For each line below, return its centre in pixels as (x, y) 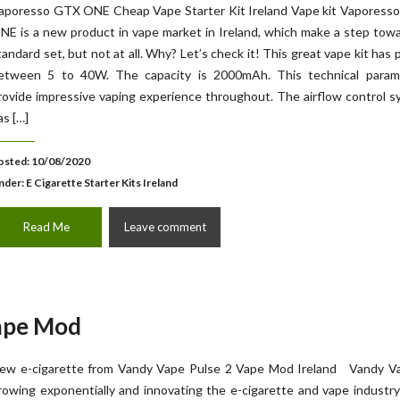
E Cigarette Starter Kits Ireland (102, 183)
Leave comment (165, 227)
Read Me (46, 227)
